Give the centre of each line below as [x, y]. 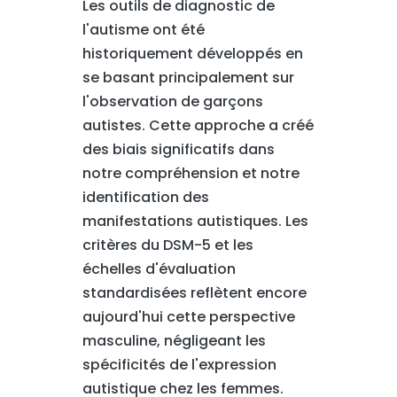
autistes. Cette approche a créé [198, 125]
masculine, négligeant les [174, 341]
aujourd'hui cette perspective [188, 317]
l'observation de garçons [172, 101]
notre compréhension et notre [191, 173]
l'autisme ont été [143, 30]
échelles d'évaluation [159, 269]
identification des [145, 197]
